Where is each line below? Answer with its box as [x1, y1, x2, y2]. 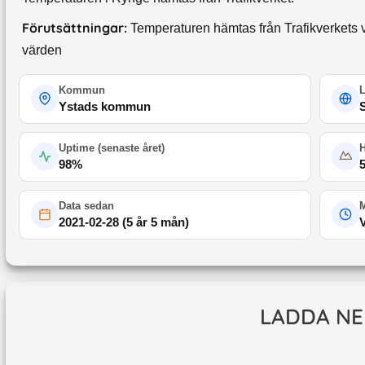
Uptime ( [59, 141, 101, 154]
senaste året [101, 141, 161, 154]
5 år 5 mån [126, 214, 185, 229]
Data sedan [59, 199, 114, 212]
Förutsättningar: [22, 19, 127, 36]
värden [22, 42, 62, 57]
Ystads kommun [59, 99, 151, 113]
